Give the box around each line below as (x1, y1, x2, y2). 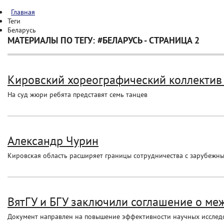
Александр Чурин (7, 133, 98, 148)
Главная (11, 7, 35, 16)
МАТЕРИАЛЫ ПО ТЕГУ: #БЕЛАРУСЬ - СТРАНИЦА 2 (7, 34, 199, 46)
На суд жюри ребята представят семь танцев (7, 90, 147, 99)
